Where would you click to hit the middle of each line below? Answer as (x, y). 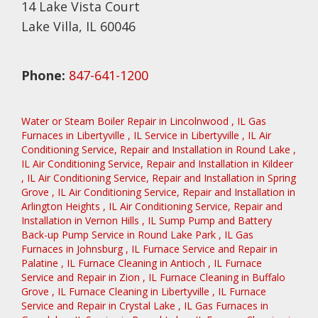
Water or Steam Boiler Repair (89, 121)
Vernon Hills (112, 220)
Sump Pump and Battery (215, 220)
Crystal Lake (147, 305)
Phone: (43, 75)
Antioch (188, 263)
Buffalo (269, 277)
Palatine (40, 263)
